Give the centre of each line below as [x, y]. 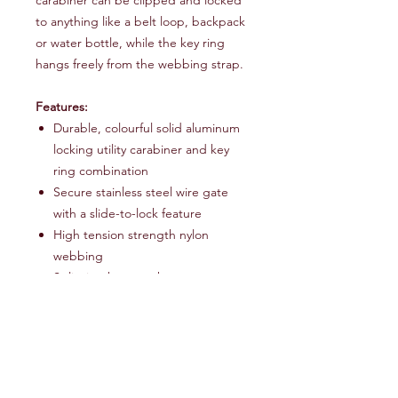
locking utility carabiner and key [141, 149]
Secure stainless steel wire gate [141, 191]
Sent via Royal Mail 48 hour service [130, 387]
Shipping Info [80, 354]
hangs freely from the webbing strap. [139, 64]
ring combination [101, 170]
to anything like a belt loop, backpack [140, 21]
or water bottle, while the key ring [130, 42]
